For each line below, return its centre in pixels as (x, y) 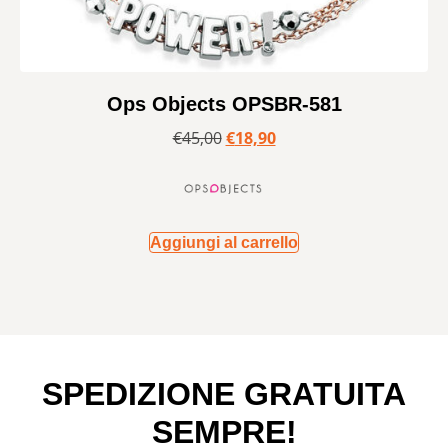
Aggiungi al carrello (224, 243)
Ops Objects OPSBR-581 (224, 104)
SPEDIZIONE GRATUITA (224, 394)
